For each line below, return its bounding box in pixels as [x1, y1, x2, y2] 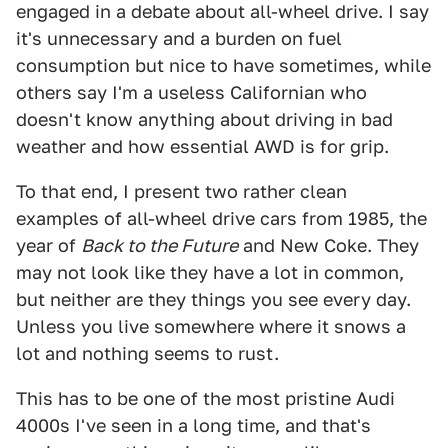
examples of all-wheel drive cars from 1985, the [16, 208, 427, 229]
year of [16, 235, 81, 256]
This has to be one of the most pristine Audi [16, 388, 395, 409]
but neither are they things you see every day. [16, 289, 411, 310]
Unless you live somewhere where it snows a [16, 316, 406, 337]
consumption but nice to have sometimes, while [16, 55, 431, 76]
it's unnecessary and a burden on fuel [16, 28, 342, 49]
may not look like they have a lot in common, [16, 262, 404, 283]
